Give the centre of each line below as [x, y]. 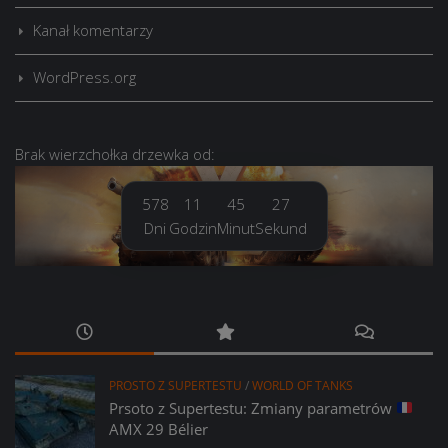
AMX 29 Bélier [158, 428]
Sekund [280, 227]
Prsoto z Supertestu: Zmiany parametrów [252, 407]
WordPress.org [84, 76]
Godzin [192, 227]
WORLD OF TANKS [302, 385]
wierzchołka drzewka [119, 153]
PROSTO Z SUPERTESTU [175, 385]
